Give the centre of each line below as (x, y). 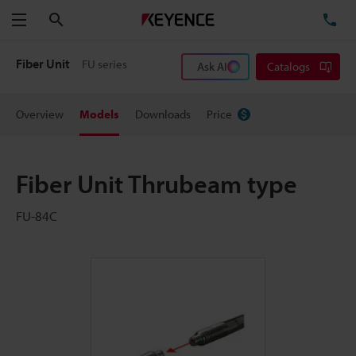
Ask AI (212, 66)
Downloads (163, 114)
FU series (105, 64)
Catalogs (288, 66)
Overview (40, 114)
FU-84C (37, 216)
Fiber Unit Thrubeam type (157, 184)
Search (81, 19)
